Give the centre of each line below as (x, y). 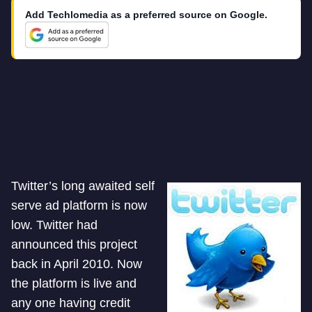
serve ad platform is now (79, 205)
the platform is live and (74, 283)
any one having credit (71, 303)
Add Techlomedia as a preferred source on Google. (146, 15)
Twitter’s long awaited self (83, 186)
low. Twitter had (54, 225)
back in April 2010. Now (77, 264)
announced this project (74, 244)
